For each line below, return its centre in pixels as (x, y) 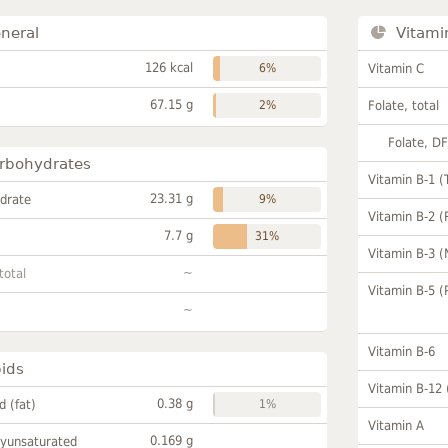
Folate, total (404, 105)
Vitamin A (396, 425)
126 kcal (169, 67)
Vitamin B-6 (402, 351)
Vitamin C (396, 68)
